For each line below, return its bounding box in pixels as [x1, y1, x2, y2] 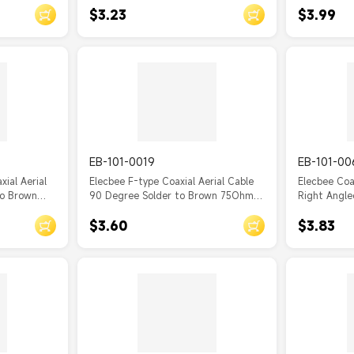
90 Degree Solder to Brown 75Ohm [88, 189, 254, 201]
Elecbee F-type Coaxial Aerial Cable [88, 175, 254, 187]
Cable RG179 [88, 203, 148, 216]
